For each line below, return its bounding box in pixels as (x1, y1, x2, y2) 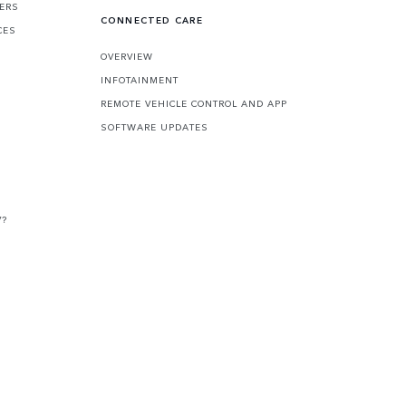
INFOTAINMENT (100, 73, 179, 87)
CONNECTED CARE (100, 14, 204, 27)
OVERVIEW (100, 50, 153, 63)
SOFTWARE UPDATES (100, 121, 208, 134)
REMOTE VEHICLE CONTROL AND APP (100, 97, 287, 111)
